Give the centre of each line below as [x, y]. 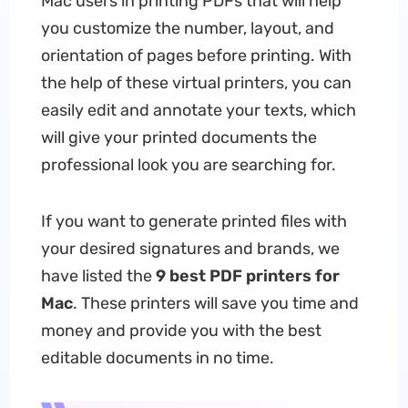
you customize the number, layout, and [187, 28]
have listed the [98, 276]
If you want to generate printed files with [194, 221]
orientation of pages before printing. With [196, 56]
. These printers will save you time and [215, 303]
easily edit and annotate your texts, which [198, 110]
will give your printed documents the [178, 138]
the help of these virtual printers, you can [196, 83]
